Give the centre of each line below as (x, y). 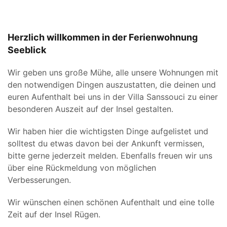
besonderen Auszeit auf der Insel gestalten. (90, 109)
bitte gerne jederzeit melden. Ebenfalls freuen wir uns (110, 155)
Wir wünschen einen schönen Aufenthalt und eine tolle (111, 202)
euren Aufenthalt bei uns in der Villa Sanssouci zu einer (113, 97)
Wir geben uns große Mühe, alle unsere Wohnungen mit (113, 72)
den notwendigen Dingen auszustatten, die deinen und (112, 84)
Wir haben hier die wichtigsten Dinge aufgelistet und (108, 131)
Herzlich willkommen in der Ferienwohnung (103, 37)
